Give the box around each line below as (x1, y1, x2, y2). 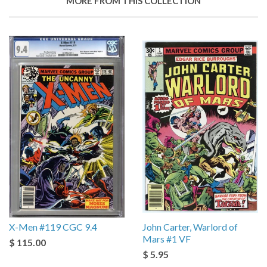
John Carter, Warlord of (142, 221, 238, 232)
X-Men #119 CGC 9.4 (9, 221, 97, 232)
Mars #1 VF (142, 232, 191, 244)
